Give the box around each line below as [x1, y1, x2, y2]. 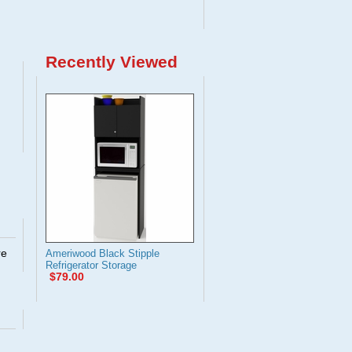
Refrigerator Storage [46, 259, 137, 271]
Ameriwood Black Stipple [46, 247, 159, 259]
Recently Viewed [46, 53, 178, 71]
